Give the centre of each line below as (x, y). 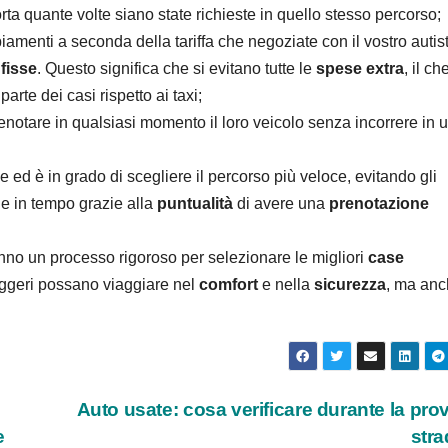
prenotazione (379, 204)
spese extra (358, 69)
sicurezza (350, 285)
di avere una (283, 204)
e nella (288, 285)
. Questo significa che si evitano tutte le (174, 69)
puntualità (197, 204)
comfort (230, 285)
